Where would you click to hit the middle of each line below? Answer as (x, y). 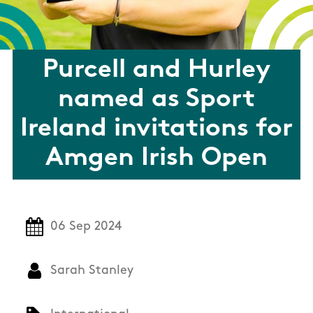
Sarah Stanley (92, 271)
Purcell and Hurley (156, 71)
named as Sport (156, 100)
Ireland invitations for (156, 129)
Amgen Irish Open (156, 159)
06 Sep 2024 (86, 227)
